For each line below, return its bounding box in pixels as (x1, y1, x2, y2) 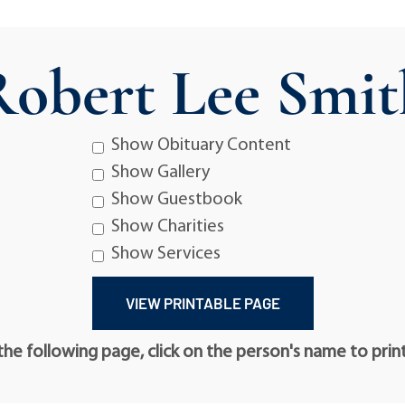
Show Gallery (110, 164, 210, 182)
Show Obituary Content (110, 137, 291, 155)
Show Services (110, 245, 221, 263)
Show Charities (110, 218, 224, 236)
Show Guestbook (110, 191, 242, 209)
